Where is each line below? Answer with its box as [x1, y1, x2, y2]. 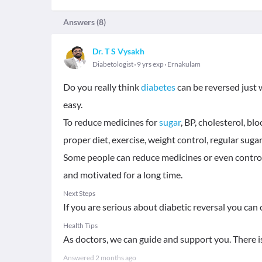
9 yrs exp [136, 60, 165, 68]
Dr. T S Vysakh [92, 46, 144, 56]
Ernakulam [167, 60, 201, 68]
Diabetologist [92, 60, 133, 68]
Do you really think [63, 81, 141, 92]
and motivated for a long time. [63, 169, 182, 180]
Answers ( [63, 17, 99, 27]
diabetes [141, 81, 175, 92]
